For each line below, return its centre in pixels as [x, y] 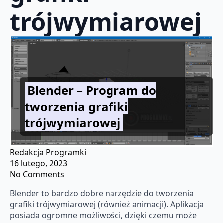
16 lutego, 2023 [39, 164]
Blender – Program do [92, 90]
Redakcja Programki [48, 153]
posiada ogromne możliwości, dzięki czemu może [103, 215]
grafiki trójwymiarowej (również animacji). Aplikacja [107, 204]
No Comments [37, 174]
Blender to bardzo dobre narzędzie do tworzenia [102, 193]
